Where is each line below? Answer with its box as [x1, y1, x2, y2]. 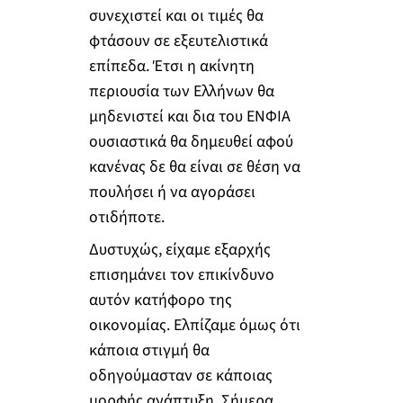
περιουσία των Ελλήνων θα [88, 80, 274, 103]
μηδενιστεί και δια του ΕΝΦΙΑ [88, 105, 291, 128]
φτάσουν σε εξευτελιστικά [88, 30, 268, 52]
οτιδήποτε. [88, 206, 165, 228]
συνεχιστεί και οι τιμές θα [88, 4, 264, 27]
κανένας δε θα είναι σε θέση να [88, 156, 300, 178]
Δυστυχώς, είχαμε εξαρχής [88, 237, 271, 261]
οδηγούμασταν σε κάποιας [88, 363, 273, 387]
